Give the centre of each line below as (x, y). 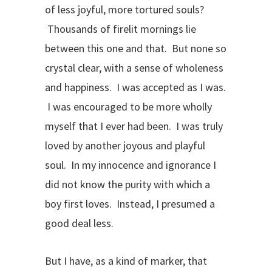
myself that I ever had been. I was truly (134, 126)
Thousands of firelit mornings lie (121, 29)
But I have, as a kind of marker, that (126, 261)
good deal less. (79, 223)
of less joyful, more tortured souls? (124, 9)
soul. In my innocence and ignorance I (131, 165)
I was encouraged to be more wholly (128, 107)
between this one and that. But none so (136, 48)
